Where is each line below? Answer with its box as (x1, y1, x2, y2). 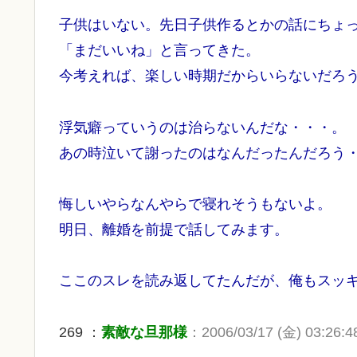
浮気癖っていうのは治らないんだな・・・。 (59, 119, 346, 135)
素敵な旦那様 (101, 324, 187, 340)
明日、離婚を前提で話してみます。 (59, 222, 288, 238)
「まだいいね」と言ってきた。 (59, 42, 260, 59)
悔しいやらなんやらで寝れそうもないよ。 (59, 196, 331, 213)
